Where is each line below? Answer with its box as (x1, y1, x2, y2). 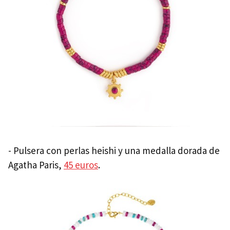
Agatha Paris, (8, 159, 64, 171)
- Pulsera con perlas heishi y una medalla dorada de (8, 144, 220, 157)
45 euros (64, 159, 98, 171)
